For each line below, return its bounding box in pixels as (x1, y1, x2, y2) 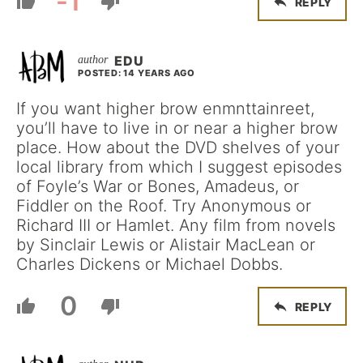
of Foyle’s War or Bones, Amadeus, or (16, 177, 299, 196)
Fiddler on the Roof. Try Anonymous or (16, 196, 311, 216)
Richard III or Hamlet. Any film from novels (16, 216, 335, 235)
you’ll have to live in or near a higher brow (16, 118, 338, 138)
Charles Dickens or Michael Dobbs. (16, 254, 283, 274)
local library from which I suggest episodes (16, 157, 342, 177)
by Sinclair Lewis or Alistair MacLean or (16, 235, 315, 254)
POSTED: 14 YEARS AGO (78, 67, 195, 79)
